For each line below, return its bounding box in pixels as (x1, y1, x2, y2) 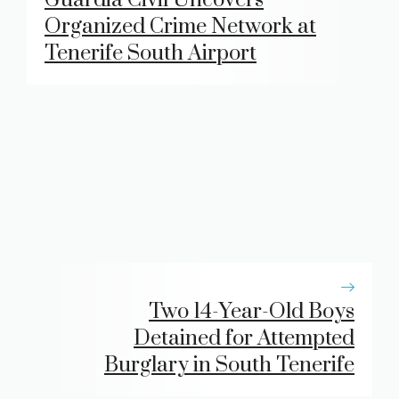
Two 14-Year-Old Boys (149, 297, 354, 325)
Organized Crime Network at (45, 12, 316, 40)
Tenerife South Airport (45, 39, 256, 67)
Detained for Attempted (134, 324, 354, 352)
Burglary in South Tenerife (104, 351, 354, 379)
